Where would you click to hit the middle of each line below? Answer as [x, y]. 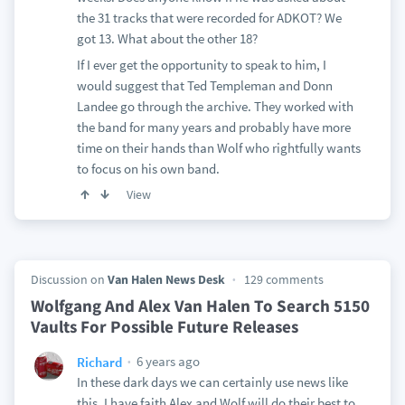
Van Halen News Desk [166, 279]
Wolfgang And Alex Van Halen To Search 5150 [200, 306]
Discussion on [69, 279]
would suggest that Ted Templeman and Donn [204, 85]
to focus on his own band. [148, 169]
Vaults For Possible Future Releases [164, 326]
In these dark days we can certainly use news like [212, 382]
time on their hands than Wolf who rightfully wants [218, 148]
